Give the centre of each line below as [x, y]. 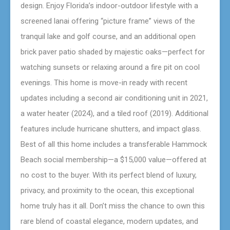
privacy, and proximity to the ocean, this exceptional [107, 190]
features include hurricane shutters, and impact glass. [111, 129]
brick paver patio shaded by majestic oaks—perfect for [113, 52]
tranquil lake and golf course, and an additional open [108, 36]
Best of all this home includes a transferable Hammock [114, 144]
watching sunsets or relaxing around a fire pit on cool [110, 67]
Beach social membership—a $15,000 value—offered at [113, 159]
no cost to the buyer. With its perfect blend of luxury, [109, 175]
